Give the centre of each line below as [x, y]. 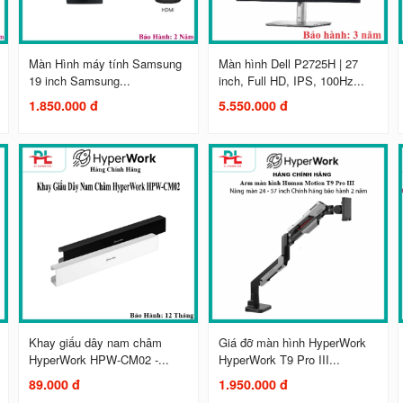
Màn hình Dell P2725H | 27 [289, 63]
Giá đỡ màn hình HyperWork [293, 342]
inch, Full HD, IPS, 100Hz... [292, 80]
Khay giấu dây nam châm [96, 342]
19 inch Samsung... [80, 80]
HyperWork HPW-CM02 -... [99, 359]
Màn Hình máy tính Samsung [106, 63]
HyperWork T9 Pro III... [280, 359]
